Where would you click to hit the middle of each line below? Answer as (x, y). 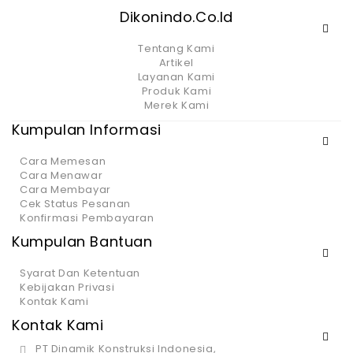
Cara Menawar (61, 175)
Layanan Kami (176, 76)
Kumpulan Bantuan (82, 241)
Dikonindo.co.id (176, 17)
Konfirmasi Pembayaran (87, 217)
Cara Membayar (65, 189)
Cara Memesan (63, 161)
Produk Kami (176, 91)
